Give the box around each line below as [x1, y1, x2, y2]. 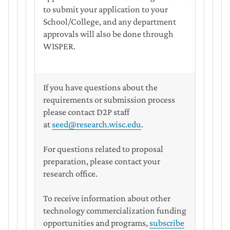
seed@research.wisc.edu [52, 119, 141, 130]
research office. [43, 168, 98, 179]
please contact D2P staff [43, 107, 129, 118]
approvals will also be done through [43, 29, 174, 40]
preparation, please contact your [43, 156, 160, 167]
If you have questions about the [43, 82, 158, 93]
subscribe [149, 218, 184, 228]
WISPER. [43, 41, 75, 52]
